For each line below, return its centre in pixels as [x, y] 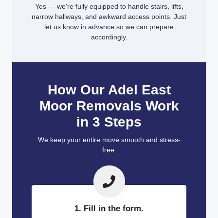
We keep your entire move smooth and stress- [109, 140]
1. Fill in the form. [109, 208]
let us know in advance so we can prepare [109, 27]
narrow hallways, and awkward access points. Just [109, 17]
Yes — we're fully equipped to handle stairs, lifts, [109, 7]
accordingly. [109, 37]
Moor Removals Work [109, 106]
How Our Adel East [109, 90]
